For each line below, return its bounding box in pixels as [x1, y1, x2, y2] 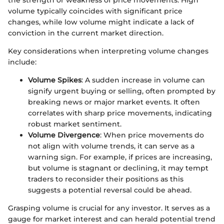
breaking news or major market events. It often [28, 97, 200, 107]
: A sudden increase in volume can [81, 75, 205, 85]
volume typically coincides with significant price [8, 6, 182, 16]
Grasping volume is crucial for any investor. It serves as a [8, 203, 210, 213]
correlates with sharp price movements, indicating [28, 108, 212, 118]
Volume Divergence [28, 130, 100, 140]
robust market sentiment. [28, 119, 121, 129]
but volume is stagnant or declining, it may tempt [28, 163, 208, 173]
